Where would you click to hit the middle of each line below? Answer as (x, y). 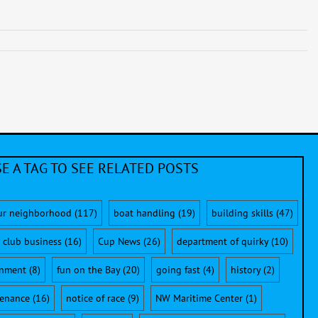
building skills (242, 213)
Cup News (119, 241)
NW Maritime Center (199, 298)
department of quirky (223, 241)
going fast (178, 269)
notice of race (95, 298)
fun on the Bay (88, 269)
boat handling (144, 213)
